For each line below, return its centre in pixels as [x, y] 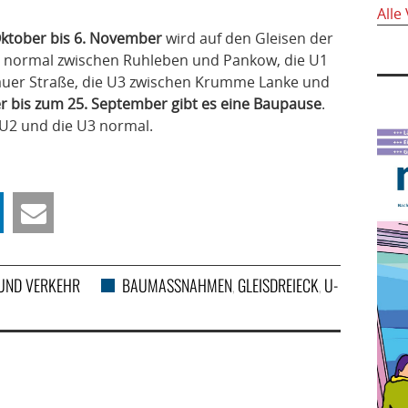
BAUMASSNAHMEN [173, 285]
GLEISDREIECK [278, 285]
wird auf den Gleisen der [248, 38]
